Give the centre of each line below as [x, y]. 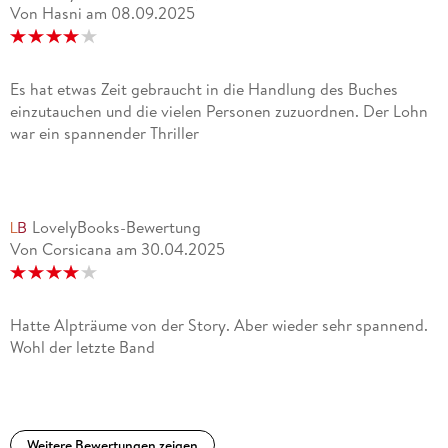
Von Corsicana [60, 248]
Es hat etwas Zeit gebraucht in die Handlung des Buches [203, 88]
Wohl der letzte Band [82, 346]
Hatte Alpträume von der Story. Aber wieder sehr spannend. [218, 324]
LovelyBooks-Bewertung [116, 226]
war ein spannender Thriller [104, 132]
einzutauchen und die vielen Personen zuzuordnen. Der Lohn [218, 110]
